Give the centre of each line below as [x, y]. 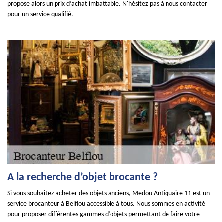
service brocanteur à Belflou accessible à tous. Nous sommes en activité [106, 204]
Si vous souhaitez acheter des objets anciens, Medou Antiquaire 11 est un [109, 194]
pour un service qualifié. [40, 15]
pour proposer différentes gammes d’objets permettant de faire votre [104, 214]
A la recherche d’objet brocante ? [83, 178]
